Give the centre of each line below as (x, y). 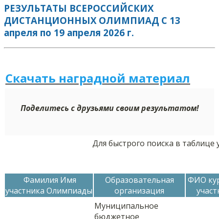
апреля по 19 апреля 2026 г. (69, 32)
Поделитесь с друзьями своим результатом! (109, 108)
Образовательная (139, 180)
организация (139, 191)
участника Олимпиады (49, 191)
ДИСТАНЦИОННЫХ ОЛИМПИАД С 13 (92, 20)
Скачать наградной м (72, 78)
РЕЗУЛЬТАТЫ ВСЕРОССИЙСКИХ (79, 8)
